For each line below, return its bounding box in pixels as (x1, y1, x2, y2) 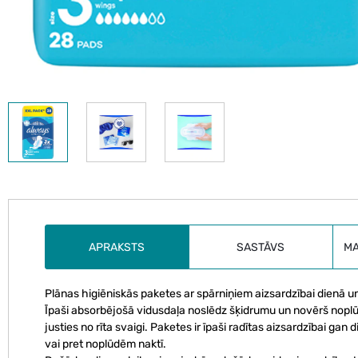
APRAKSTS (89, 240, 145, 254)
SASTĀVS (237, 240, 285, 254)
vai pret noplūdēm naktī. (45, 337, 166, 352)
